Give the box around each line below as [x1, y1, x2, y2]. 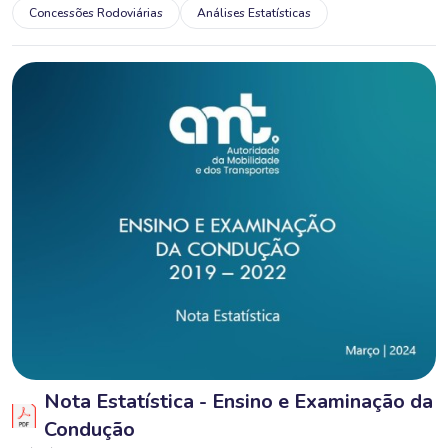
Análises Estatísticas [197, 4, 311, 21]
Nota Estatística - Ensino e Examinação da [44, 387, 433, 415]
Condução [44, 415, 135, 443]
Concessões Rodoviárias [29, 4, 163, 21]
